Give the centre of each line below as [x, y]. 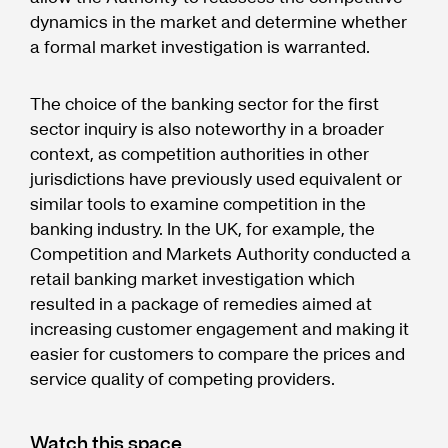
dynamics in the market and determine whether [218, 21]
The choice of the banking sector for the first [204, 103]
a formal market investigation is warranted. [200, 46]
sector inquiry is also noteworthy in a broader [207, 128]
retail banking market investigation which [192, 278]
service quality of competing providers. [182, 378]
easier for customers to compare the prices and [217, 353]
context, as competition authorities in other [199, 153]
